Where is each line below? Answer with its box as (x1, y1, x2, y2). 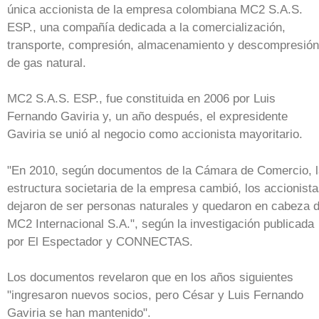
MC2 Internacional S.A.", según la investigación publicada (7, 216, 314, 231)
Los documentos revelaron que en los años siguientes (7, 271, 293, 285)
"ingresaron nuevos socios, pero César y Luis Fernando (7, 288, 303, 303)
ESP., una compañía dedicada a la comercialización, (7, 20, 286, 34)
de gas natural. (7, 56, 86, 70)
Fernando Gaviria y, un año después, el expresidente (7, 110, 288, 124)
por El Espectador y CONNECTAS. (7, 234, 193, 249)
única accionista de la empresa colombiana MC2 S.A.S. (7, 2, 303, 16)
